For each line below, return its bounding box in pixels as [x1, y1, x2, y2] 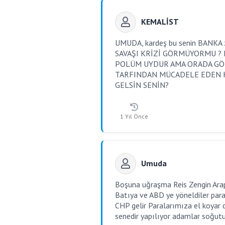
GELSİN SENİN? [115, 80, 169, 90]
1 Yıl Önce [120, 113, 148, 120]
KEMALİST [141, 17, 179, 27]
